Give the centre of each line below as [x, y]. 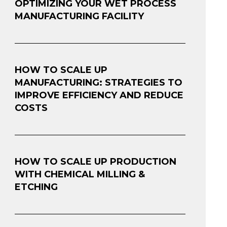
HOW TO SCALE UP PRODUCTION [95, 161]
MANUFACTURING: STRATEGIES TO [98, 82]
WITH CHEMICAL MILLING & [80, 174]
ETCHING [36, 187]
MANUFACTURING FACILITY [79, 16]
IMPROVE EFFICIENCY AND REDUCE [99, 95]
